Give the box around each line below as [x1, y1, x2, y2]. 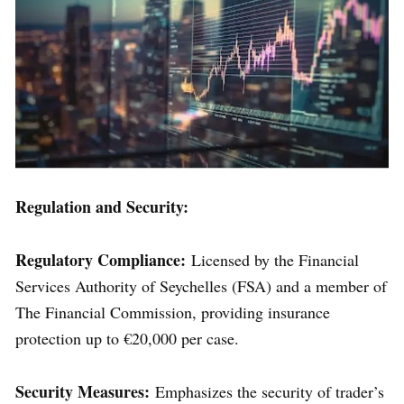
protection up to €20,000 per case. [15, 326, 239, 349]
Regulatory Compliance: [15, 247, 186, 271]
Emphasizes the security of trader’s [150, 380, 384, 402]
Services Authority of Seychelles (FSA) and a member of [15, 274, 387, 297]
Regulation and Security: [15, 194, 188, 218]
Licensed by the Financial [186, 248, 359, 271]
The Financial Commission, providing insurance [15, 300, 330, 323]
